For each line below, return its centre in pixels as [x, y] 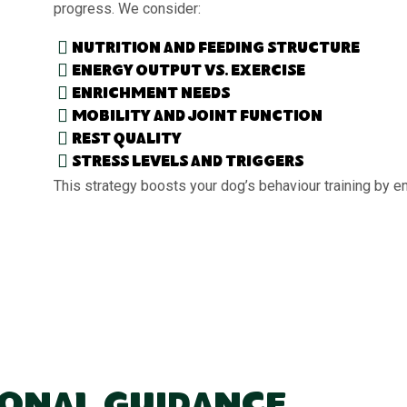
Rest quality [127, 140]
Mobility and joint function [198, 117]
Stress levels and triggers [188, 163]
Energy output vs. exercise [189, 72]
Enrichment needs [151, 94]
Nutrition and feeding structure [216, 49]
